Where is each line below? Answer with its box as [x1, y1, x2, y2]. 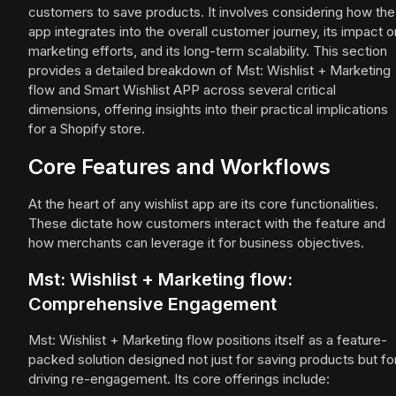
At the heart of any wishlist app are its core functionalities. [28, 195, 378, 213]
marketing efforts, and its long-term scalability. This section [28, 42, 387, 60]
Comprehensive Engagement [28, 293, 277, 316]
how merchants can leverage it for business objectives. [28, 234, 364, 252]
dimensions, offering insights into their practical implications [28, 101, 388, 118]
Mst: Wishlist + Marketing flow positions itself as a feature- [28, 331, 387, 349]
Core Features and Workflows [28, 154, 331, 180]
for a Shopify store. [28, 120, 145, 138]
